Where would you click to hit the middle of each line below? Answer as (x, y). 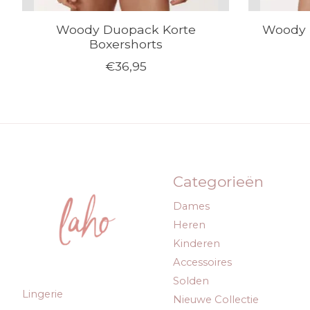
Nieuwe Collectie (216, 300)
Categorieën (218, 182)
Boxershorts (126, 44)
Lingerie (43, 294)
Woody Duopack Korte (126, 30)
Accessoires (202, 262)
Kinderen (196, 243)
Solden (191, 281)
